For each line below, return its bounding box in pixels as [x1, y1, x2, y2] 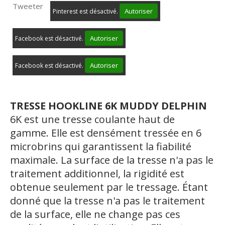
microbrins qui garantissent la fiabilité [10, 140, 191, 154]
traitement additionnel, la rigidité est [10, 167, 184, 181]
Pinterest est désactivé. [53, 7, 120, 16]
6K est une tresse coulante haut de [10, 113, 175, 127]
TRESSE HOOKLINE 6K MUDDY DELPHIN [10, 99, 207, 113]
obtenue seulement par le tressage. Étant [10, 180, 208, 194]
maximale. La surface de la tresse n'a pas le [10, 153, 213, 167]
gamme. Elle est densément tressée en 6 [10, 126, 201, 140]
